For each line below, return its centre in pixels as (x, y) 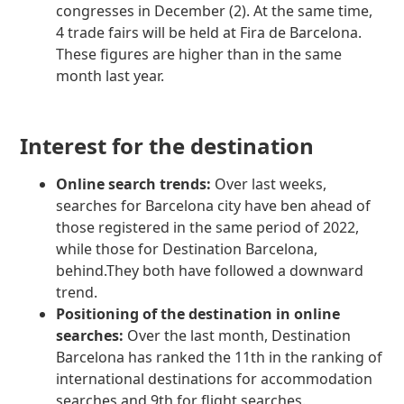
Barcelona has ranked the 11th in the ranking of (220, 358)
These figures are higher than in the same (199, 55)
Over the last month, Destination (238, 336)
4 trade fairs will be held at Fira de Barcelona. (209, 33)
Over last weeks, (271, 184)
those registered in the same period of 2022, (208, 228)
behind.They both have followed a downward (210, 271)
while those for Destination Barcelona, (187, 249)
